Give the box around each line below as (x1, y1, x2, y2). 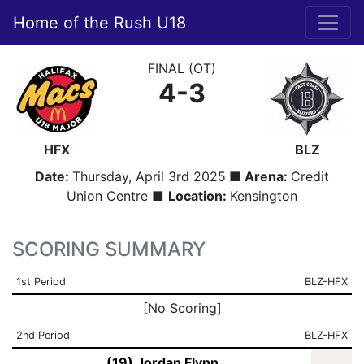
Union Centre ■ (67, 188, 168, 204)
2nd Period (15, 329, 70, 341)
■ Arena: (226, 168, 291, 184)
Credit (291, 168, 329, 184)
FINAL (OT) (148, 60, 216, 76)
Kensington (230, 188, 297, 204)
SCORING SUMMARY (12, 237, 206, 261)
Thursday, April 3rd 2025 (72, 168, 226, 184)
